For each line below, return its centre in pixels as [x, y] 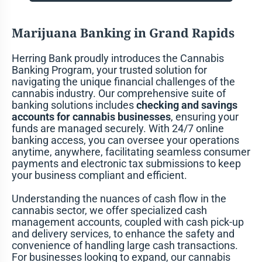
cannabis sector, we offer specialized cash [109, 210]
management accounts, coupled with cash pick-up [127, 222]
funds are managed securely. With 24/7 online [118, 128]
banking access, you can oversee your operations [125, 140]
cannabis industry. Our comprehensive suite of [118, 93]
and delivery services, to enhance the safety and [123, 233]
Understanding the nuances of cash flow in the [119, 198]
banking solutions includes [74, 105]
